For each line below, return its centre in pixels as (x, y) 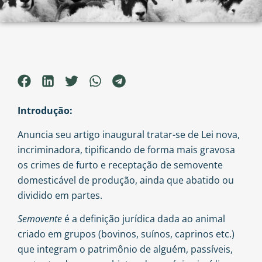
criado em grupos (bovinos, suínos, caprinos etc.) (126, 234)
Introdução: (45, 111)
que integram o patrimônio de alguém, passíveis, (125, 249)
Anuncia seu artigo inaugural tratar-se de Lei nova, (129, 134)
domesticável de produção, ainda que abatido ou (126, 180)
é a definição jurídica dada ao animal (144, 219)
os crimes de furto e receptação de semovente (120, 165)
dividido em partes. (60, 195)
